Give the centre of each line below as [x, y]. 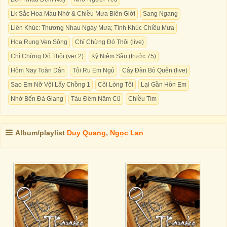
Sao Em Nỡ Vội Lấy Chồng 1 [50, 85]
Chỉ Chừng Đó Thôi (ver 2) [47, 56]
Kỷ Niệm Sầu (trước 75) [124, 56]
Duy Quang [86, 133]
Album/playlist [41, 133]
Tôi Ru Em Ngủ [93, 70]
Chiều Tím [142, 99]
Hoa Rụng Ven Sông [39, 42]
